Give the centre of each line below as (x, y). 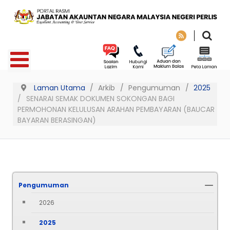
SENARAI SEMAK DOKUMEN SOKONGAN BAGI (100, 99)
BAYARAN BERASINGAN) (57, 120)
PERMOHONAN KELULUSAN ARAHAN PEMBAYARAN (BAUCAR (116, 110)
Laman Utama (59, 88)
